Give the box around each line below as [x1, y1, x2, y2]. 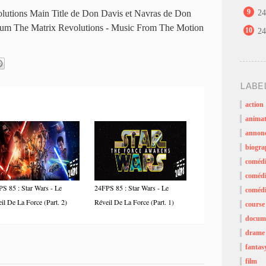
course [245, 200, 265, 208]
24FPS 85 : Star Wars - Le [94, 182, 169, 192]
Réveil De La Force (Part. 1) [94, 197, 174, 207]
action [245, 100, 264, 109]
